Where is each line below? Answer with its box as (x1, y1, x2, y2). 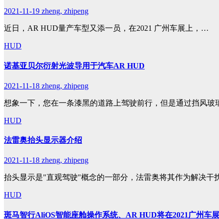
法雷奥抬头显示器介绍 (4, 136, 82, 145)
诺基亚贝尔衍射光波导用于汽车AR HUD (4, 61, 145, 70)
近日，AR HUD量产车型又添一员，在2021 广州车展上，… (4, 24, 209, 33)
